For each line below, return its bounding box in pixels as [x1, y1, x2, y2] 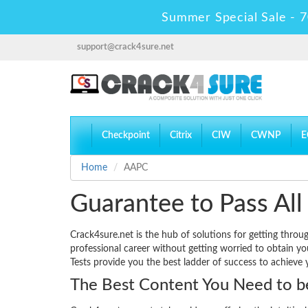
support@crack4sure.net [77, 43, 174, 52]
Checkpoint [102, 131, 150, 141]
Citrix [170, 131, 192, 141]
